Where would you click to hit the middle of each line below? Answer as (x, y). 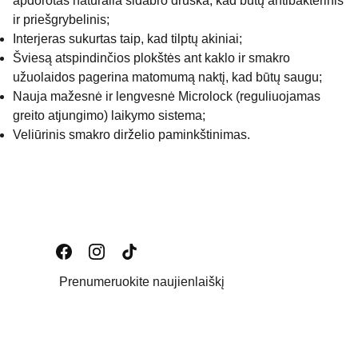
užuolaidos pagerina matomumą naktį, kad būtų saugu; (167, 77)
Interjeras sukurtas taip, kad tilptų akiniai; (127, 39)
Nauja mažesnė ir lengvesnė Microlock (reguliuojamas (167, 96)
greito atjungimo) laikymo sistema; (109, 115)
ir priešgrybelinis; (61, 20)
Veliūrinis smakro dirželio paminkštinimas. (131, 135)
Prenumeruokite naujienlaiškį (142, 282)
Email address (89, 338)
